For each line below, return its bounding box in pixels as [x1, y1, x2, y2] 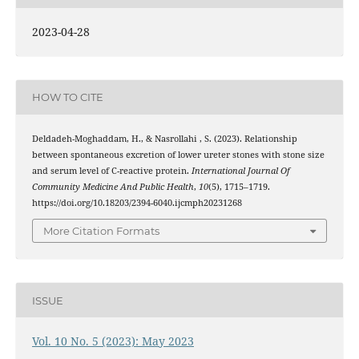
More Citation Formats [43, 224, 159, 238]
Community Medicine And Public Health [31, 180, 194, 192]
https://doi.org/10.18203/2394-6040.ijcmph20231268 [31, 196, 242, 208]
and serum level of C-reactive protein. [31, 164, 192, 176]
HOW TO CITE [31, 91, 103, 104]
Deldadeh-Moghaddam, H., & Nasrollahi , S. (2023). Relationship [31, 132, 297, 144]
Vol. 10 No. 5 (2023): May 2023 [31, 333, 194, 349]
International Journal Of [191, 164, 290, 176]
